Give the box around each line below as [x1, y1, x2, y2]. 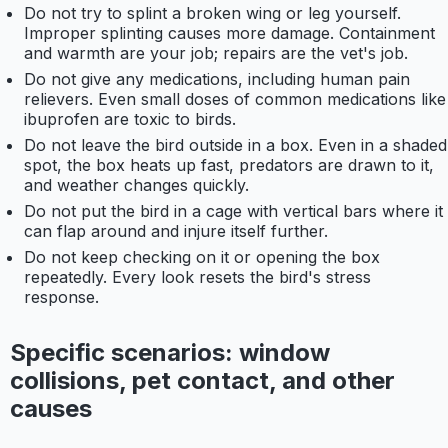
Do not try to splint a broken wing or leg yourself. [24, 3, 401, 24]
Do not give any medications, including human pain [24, 69, 410, 90]
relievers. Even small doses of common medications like [24, 89, 446, 110]
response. [24, 287, 99, 308]
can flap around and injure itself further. [24, 221, 328, 242]
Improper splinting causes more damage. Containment [24, 23, 435, 44]
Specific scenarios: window [9, 338, 330, 368]
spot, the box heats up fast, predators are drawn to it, [24, 155, 434, 176]
